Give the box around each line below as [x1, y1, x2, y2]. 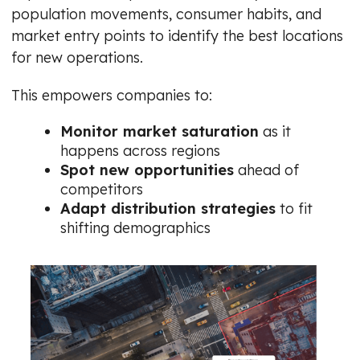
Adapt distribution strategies [60, 198, 276, 218]
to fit [276, 198, 313, 218]
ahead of [234, 160, 299, 179]
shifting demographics [60, 218, 211, 237]
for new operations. [11, 47, 143, 67]
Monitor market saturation [60, 121, 259, 141]
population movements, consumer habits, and [11, 4, 321, 23]
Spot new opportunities [60, 160, 234, 179]
